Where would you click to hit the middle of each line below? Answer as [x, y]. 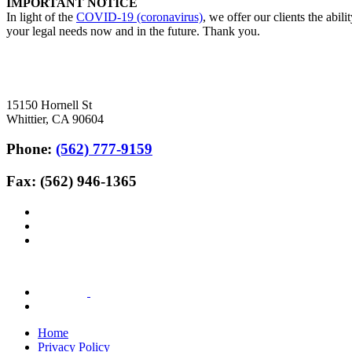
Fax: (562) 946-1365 [71, 181]
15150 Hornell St [49, 104]
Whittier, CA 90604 [55, 119]
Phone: [31, 149]
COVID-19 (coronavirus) [139, 16]
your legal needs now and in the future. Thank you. [133, 31]
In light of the [41, 16]
